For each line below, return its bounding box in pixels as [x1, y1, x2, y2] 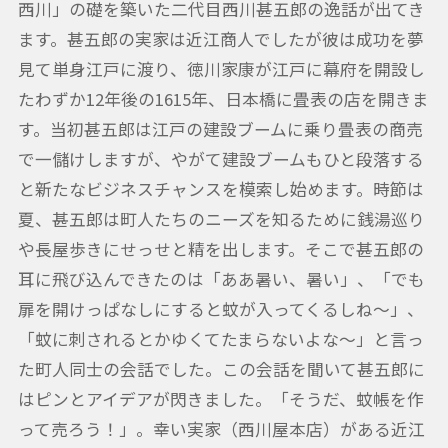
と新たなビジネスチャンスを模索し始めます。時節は [17, 176, 424, 201]
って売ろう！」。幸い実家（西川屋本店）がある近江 [17, 416, 425, 441]
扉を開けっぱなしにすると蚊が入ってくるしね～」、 [17, 296, 424, 321]
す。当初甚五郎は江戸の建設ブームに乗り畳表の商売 [17, 116, 423, 141]
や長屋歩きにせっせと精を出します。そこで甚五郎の [17, 236, 424, 261]
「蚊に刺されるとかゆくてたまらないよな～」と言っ [17, 326, 424, 351]
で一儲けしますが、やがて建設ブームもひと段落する [17, 146, 424, 171]
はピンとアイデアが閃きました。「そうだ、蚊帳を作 [17, 386, 424, 411]
